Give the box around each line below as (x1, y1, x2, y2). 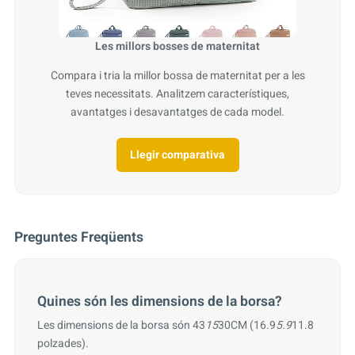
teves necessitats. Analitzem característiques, (66, 86, 289, 103)
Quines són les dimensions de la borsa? (37, 292, 283, 312)
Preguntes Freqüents (13, 227, 143, 248)
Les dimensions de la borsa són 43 (37, 317, 206, 334)
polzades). (37, 335, 90, 353)
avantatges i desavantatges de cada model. (71, 104, 284, 121)
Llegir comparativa (130, 146, 225, 163)
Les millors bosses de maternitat (95, 38, 260, 55)
